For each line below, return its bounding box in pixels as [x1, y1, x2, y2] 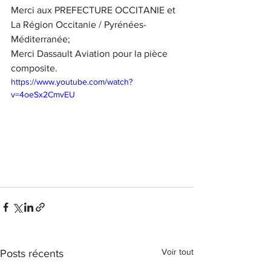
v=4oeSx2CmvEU [11, 90, 75, 99]
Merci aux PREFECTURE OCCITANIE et [11, 5, 178, 15]
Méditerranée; [11, 34, 70, 44]
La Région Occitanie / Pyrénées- [11, 19, 146, 30]
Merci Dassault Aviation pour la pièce [11, 48, 170, 59]
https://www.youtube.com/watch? [11, 77, 132, 87]
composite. [11, 63, 57, 73]
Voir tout [162, 246, 194, 256]
